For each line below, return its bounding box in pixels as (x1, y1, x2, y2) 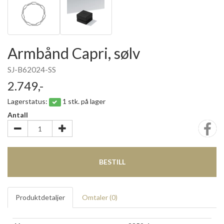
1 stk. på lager (62, 97, 105, 105)
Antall (7, 110, 28, 119)
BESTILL (98, 157, 125, 166)
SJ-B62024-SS (7, 65, 56, 74)
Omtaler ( (82, 193, 111, 201)
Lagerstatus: (7, 97, 49, 105)
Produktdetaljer (15, 193, 65, 201)
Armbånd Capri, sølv (7, 44, 140, 62)
